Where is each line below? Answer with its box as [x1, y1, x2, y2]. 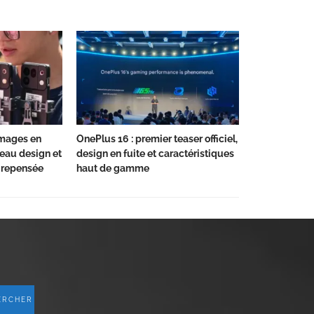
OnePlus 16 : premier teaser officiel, [76, 133, 238, 145]
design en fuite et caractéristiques [76, 148, 234, 160]
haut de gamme [76, 163, 149, 175]
